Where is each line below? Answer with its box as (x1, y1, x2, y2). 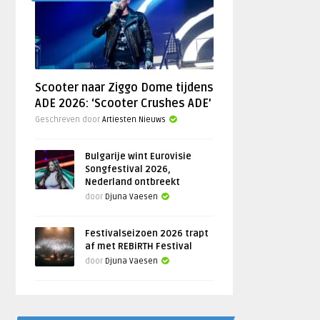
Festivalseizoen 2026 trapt (85, 228, 209, 239)
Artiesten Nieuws (102, 115, 166, 124)
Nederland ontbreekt (85, 176, 181, 188)
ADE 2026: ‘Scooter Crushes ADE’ (35, 96, 212, 111)
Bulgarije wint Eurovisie (85, 151, 192, 162)
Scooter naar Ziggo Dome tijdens (35, 81, 214, 95)
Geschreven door (35, 115, 103, 124)
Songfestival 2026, (85, 164, 171, 175)
